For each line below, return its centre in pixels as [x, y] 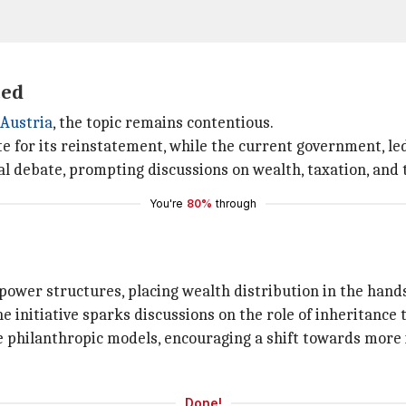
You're [166, 203]
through [236, 203]
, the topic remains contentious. [163, 123]
